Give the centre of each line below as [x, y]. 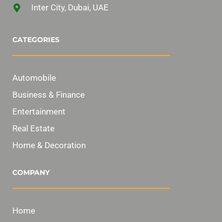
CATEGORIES [36, 40]
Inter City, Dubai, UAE [70, 8]
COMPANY [31, 173]
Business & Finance [49, 95]
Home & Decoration [49, 145]
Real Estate [33, 129]
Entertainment [39, 112]
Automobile [34, 78]
